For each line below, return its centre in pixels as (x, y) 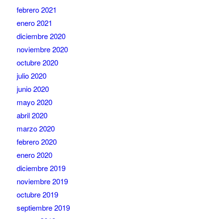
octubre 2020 (37, 63)
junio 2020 (33, 89)
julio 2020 (31, 76)
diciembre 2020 (41, 36)
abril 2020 (32, 115)
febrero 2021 (36, 10)
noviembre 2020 (42, 49)
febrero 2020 (36, 142)
